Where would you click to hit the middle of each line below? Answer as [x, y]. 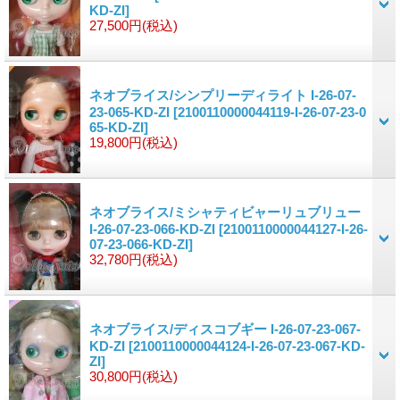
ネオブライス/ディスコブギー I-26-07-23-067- [225, 329]
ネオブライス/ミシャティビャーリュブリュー [225, 212]
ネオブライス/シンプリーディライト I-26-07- [223, 95]
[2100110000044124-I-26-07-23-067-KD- [247, 346]
